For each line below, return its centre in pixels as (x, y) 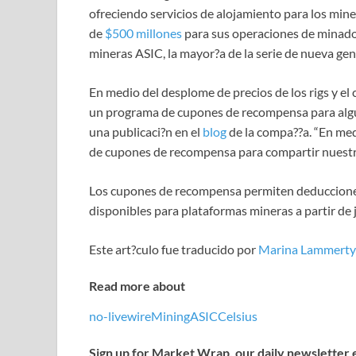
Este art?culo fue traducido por (174, 250)
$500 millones (143, 33)
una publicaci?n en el (146, 132)
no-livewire (120, 315)
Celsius (238, 315)
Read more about (137, 286)
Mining (170, 315)
